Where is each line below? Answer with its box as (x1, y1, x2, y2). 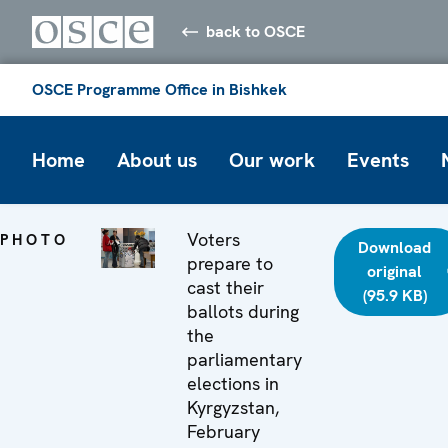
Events (347, 146, 409, 173)
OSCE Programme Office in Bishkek (32, 78, 287, 100)
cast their (186, 275, 264, 299)
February (186, 419, 260, 443)
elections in (186, 371, 279, 395)
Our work (229, 146, 315, 173)
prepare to (186, 251, 273, 275)
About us (117, 146, 197, 173)
